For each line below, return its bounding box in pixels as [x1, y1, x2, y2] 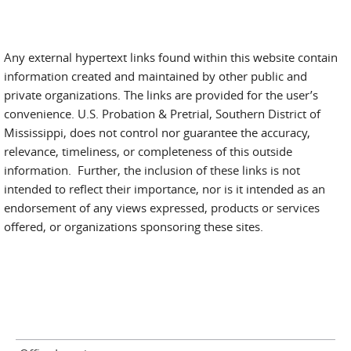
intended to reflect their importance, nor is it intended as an [4, 181, 325, 197]
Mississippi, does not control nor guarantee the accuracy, [4, 125, 310, 140]
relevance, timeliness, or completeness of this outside [4, 143, 292, 159]
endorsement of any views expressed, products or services [4, 200, 320, 215]
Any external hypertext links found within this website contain [4, 49, 338, 65]
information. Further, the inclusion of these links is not [4, 162, 300, 178]
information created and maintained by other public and [4, 68, 307, 84]
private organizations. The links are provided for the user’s [4, 87, 318, 103]
